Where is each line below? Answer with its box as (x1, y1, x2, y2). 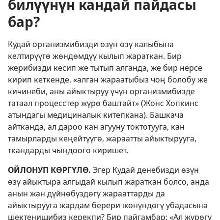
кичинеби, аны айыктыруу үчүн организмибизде (8, 86, 195, 97)
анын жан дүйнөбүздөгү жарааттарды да (8, 188, 165, 199)
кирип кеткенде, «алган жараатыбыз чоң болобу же (8, 74, 208, 85)
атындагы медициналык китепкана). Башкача (8, 110, 184, 120)
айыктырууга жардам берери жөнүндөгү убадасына (8, 200, 208, 211)
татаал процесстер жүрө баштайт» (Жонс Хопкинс (8, 98, 198, 109)
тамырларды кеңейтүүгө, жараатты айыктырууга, (8, 133, 196, 144)
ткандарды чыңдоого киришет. (8, 145, 128, 156)
